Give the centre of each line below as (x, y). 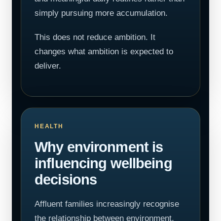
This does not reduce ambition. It (95, 37)
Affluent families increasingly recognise (107, 204)
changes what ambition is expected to (104, 52)
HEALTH (49, 126)
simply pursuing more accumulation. (101, 13)
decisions (66, 180)
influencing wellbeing (103, 163)
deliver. (48, 66)
